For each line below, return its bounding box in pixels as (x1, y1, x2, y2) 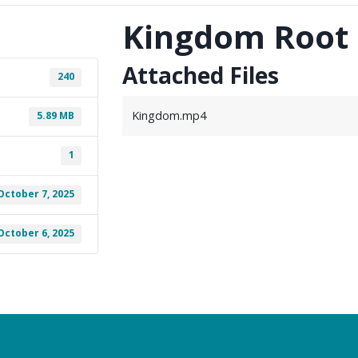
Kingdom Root (122, 14, 349, 59)
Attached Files (122, 60, 280, 91)
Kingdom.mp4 (132, 108, 207, 124)
